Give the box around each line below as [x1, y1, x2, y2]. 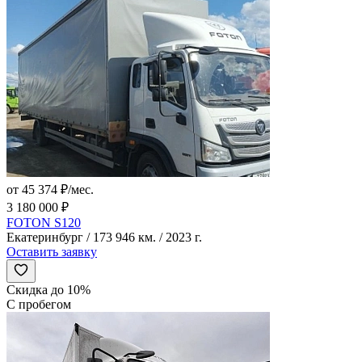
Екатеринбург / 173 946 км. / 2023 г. [6, 229, 202, 244]
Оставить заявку [6, 244, 97, 259]
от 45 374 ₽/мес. [6, 182, 94, 196]
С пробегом [6, 297, 71, 311]
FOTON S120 [6, 215, 81, 229]
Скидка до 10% [6, 282, 90, 297]
